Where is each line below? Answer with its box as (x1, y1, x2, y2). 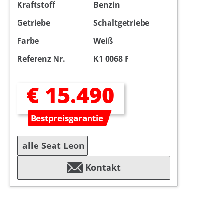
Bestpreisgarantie (31, 112, 104, 124)
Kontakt (85, 162, 121, 174)
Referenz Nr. (17, 54, 65, 65)
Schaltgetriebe (93, 18, 150, 29)
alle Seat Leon (22, 139, 85, 151)
